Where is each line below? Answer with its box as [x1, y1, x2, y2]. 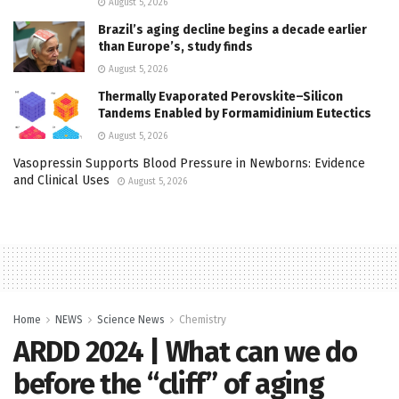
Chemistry [179, 313, 226, 327]
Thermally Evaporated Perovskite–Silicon [98, 89, 343, 105]
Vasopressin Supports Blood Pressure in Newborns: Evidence [13, 156, 365, 172]
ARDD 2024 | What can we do [13, 335, 357, 370]
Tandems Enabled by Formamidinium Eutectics [98, 106, 371, 122]
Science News [97, 313, 165, 327]
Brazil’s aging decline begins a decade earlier [98, 22, 367, 38]
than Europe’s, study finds [98, 39, 253, 55]
